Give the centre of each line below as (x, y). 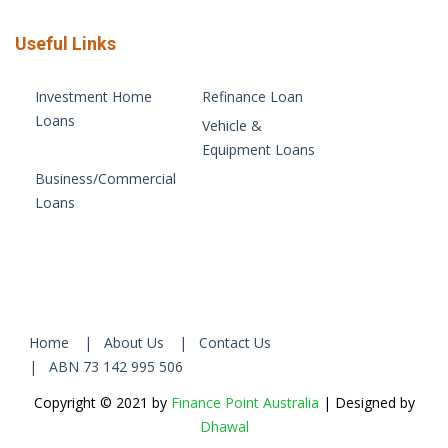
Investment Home (93, 96)
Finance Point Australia (244, 402)
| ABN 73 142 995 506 (106, 366)
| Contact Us (225, 342)
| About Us (124, 342)
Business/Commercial (105, 178)
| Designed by (366, 402)
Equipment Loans (259, 149)
